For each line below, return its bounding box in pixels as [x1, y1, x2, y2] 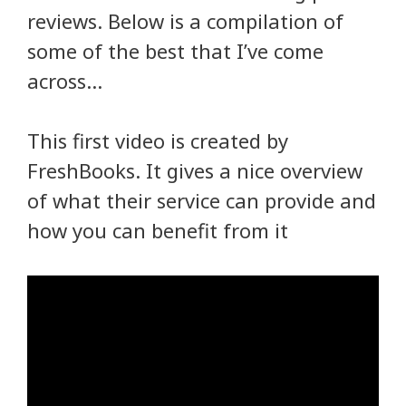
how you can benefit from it [27, 217, 288, 245]
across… [27, 67, 102, 95]
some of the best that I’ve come [27, 37, 324, 65]
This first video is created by [27, 127, 288, 155]
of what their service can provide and [27, 187, 376, 215]
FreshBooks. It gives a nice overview [27, 157, 362, 185]
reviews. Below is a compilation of [27, 7, 343, 35]
